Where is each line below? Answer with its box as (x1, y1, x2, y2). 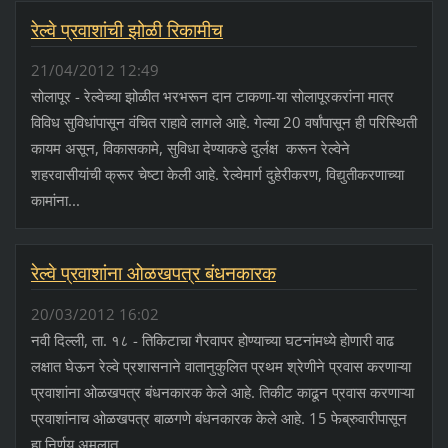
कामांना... (30, 190, 80, 211)
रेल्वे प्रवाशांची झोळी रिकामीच (30, 17, 223, 44)
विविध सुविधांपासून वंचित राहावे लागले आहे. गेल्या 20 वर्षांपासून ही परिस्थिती (30, 112, 417, 133)
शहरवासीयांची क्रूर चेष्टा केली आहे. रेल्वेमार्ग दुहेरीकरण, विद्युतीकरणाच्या (30, 164, 404, 185)
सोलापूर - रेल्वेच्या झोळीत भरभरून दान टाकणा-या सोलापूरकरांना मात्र (30, 86, 394, 107)
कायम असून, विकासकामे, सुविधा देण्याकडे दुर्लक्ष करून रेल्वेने (30, 138, 350, 159)
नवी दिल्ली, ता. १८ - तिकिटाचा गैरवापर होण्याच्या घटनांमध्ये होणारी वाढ (30, 329, 394, 350)
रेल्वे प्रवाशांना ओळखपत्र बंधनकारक (30, 260, 276, 287)
